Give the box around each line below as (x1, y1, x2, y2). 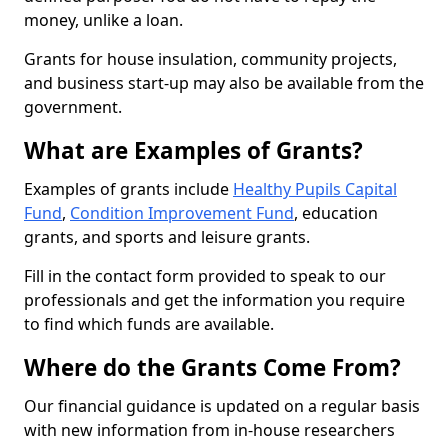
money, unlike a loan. (24, 9, 183, 31)
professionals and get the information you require (24, 289, 405, 311)
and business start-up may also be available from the (24, 72, 424, 94)
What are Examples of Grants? (24, 135, 363, 166)
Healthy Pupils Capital (233, 178, 397, 200)
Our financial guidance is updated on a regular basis (24, 395, 420, 417)
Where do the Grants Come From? (24, 352, 401, 383)
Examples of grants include (24, 178, 233, 200)
